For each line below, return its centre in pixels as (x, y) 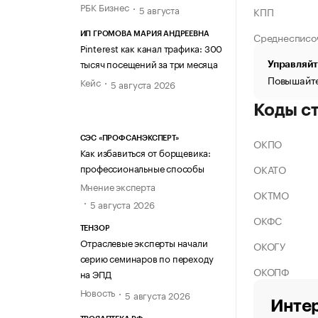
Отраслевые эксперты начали (144, 242)
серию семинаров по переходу (147, 258)
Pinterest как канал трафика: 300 (151, 47)
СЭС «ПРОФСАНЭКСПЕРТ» (129, 138)
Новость (98, 292)
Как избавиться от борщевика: (145, 152)
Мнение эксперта (117, 186)
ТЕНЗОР (95, 229)
